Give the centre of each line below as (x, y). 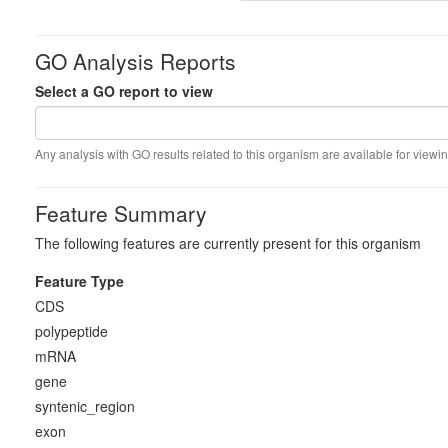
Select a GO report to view (124, 91)
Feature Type (79, 281)
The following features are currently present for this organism (228, 243)
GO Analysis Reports (135, 61)
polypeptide (71, 331)
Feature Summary (121, 213)
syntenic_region (85, 406)
